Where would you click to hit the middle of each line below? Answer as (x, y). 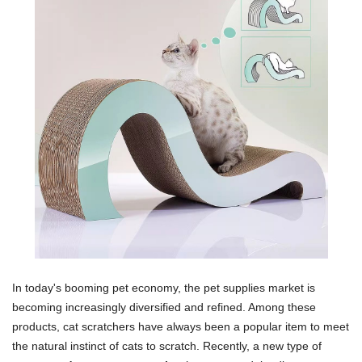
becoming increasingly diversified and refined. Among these (164, 307)
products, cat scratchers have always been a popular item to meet (181, 326)
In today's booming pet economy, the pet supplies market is (164, 287)
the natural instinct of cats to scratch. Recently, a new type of (167, 345)
